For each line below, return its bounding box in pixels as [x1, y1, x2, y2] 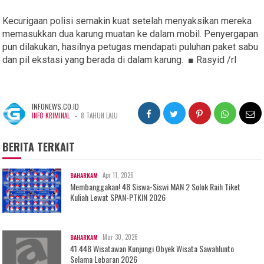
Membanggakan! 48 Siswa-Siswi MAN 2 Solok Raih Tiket [70, 180, 241, 193]
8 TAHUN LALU [81, 111, 118, 121]
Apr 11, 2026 [103, 170, 134, 180]
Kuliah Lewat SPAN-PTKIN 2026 [70, 191, 166, 204]
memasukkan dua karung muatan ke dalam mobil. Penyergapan [2, 28, 259, 40]
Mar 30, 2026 [103, 232, 138, 242]
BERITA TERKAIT [2, 139, 75, 155]
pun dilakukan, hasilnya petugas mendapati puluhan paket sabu [2, 41, 259, 53]
